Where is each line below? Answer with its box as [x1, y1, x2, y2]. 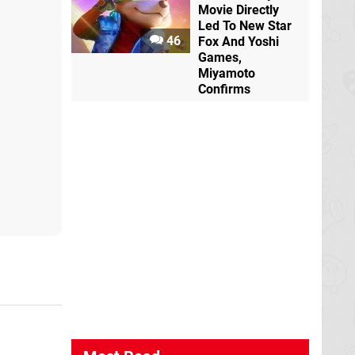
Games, [198, 50, 242, 65]
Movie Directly [198, 2, 279, 17]
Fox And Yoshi [198, 34, 279, 49]
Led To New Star [198, 18, 292, 33]
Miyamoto [198, 66, 255, 81]
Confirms [198, 82, 250, 97]
